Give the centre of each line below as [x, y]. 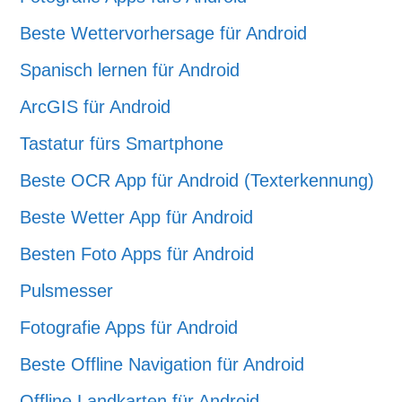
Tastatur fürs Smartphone [122, 144]
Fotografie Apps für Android [129, 328]
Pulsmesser [67, 291]
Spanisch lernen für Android [130, 70]
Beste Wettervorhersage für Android [164, 33]
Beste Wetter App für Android [137, 217]
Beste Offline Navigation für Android [162, 364]
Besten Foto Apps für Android [137, 254]
